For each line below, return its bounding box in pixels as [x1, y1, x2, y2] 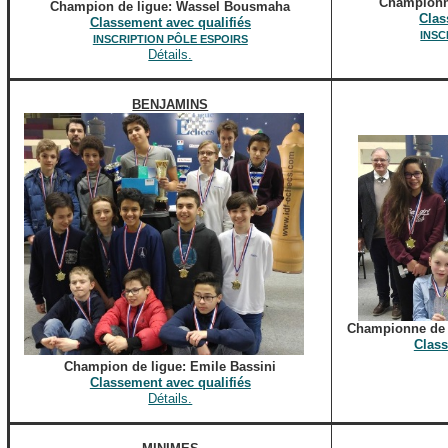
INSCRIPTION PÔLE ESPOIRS [92, 33, 248, 45]
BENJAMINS [132, 97, 209, 112]
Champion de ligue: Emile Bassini [64, 359, 277, 374]
